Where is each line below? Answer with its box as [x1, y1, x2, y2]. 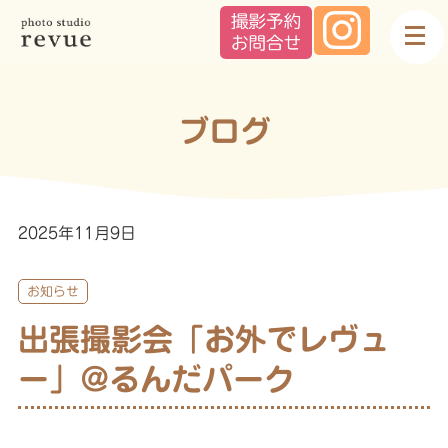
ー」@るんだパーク [17, 363, 326, 395]
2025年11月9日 [17, 224, 136, 241]
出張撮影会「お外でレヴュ [17, 323, 390, 355]
